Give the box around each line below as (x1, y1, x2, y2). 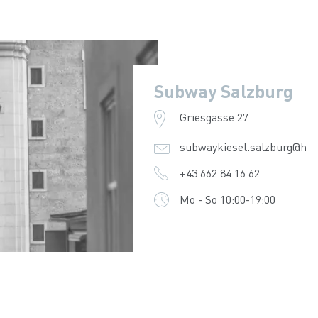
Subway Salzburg (154, 79, 293, 102)
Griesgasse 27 (179, 109, 248, 124)
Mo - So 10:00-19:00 (179, 192, 275, 207)
